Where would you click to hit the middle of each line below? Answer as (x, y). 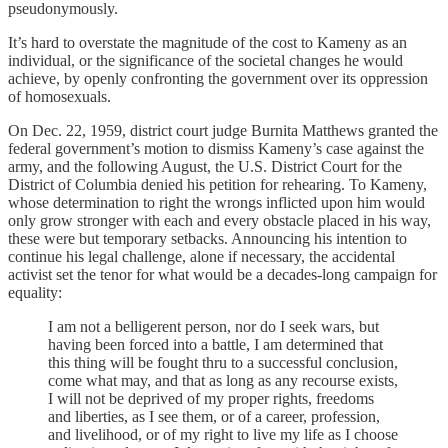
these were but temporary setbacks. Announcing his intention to (207, 239)
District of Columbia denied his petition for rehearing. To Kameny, (217, 185)
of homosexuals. (59, 97)
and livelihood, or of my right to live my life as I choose (223, 435)
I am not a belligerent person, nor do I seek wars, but (213, 327)
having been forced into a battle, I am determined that (215, 345)
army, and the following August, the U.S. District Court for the (205, 167)
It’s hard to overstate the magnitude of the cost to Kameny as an (207, 43)
